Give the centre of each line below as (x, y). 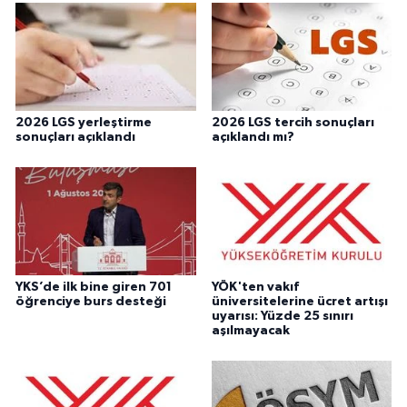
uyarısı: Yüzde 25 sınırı (282, 316)
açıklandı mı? (253, 137)
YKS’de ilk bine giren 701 (94, 287)
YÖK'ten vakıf (255, 287)
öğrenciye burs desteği (91, 301)
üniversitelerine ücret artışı (299, 301)
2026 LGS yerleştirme (84, 122)
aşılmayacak (250, 330)
